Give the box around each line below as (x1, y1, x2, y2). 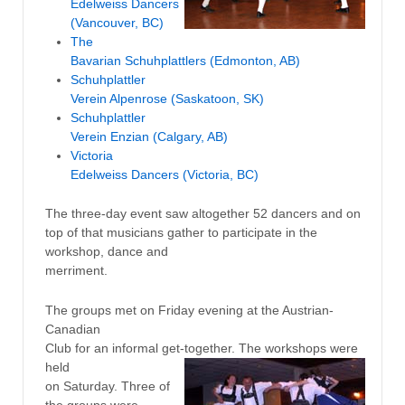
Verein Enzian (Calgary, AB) (70, 128, 228, 144)
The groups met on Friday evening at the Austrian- (44, 302, 334, 317)
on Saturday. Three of (44, 378, 170, 393)
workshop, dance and (44, 244, 168, 259)
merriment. (44, 263, 108, 278)
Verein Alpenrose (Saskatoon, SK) (70, 90, 264, 106)
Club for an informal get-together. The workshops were (44, 340, 358, 355)
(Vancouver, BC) (70, 14, 164, 30)
